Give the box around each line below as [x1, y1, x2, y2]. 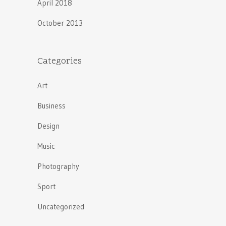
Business [37, 100, 66, 110]
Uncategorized [37, 201, 84, 211]
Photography [37, 161, 79, 171]
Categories [37, 54, 82, 68]
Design [37, 121, 60, 131]
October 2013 [37, 18, 83, 28]
